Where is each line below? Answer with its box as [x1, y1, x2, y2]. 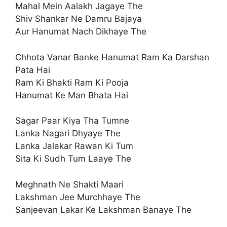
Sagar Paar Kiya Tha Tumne [15, 116, 129, 126]
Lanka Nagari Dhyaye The [15, 128, 121, 139]
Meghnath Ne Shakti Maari [15, 179, 124, 190]
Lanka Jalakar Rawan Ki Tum [15, 141, 133, 152]
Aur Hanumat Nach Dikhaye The [15, 26, 146, 37]
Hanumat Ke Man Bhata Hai [15, 90, 128, 100]
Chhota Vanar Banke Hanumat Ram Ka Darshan [15, 52, 209, 62]
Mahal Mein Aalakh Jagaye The [15, 1, 143, 12]
